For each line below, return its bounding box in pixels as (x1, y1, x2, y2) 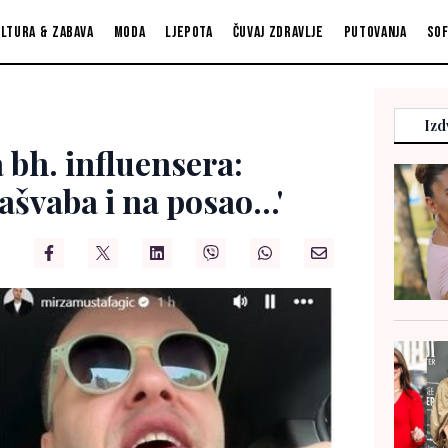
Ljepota (165, 22, 213, 42)
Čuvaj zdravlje (232, 22, 324, 42)
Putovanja (343, 22, 407, 42)
